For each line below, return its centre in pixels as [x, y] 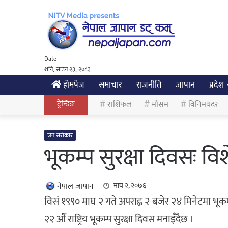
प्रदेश [217, 85]
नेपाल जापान [75, 187]
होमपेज [73, 85]
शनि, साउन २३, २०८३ [67, 69]
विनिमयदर [203, 105]
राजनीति [149, 85]
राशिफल [120, 105]
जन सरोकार [60, 135]
